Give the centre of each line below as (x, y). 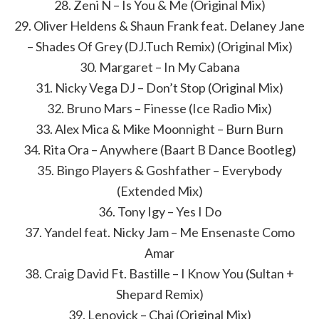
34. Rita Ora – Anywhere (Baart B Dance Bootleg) (159, 150)
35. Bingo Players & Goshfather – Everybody (159, 170)
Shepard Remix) (159, 294)
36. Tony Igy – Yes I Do (159, 211)
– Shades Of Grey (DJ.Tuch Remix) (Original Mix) (159, 46)
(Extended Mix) (159, 191)
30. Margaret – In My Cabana (159, 67)
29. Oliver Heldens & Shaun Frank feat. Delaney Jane (159, 26)
